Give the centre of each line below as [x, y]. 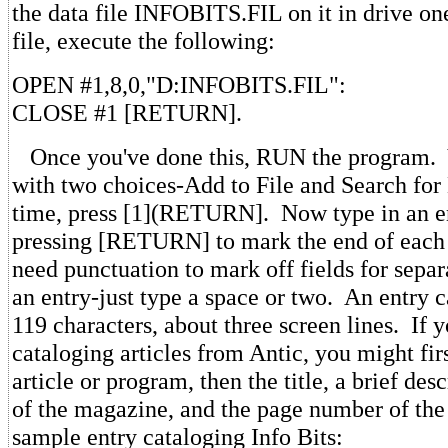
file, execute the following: [143, 41]
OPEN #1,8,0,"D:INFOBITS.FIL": [179, 85]
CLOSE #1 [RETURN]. [127, 113]
